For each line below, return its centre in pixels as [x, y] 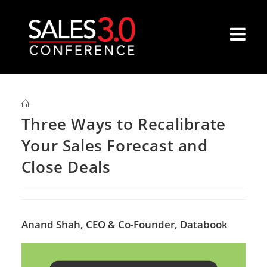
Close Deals [66, 167]
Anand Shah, [53, 224]
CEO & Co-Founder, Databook [156, 224]
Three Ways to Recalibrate [123, 124]
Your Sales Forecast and [114, 145]
